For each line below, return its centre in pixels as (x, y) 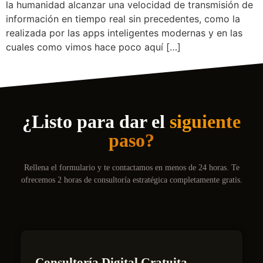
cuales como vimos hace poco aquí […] (93, 47)
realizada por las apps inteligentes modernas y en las (124, 33)
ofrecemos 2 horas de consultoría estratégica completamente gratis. (131, 180)
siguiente (205, 122)
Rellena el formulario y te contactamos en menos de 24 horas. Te (131, 168)
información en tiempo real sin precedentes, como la (123, 19)
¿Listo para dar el (96, 122)
